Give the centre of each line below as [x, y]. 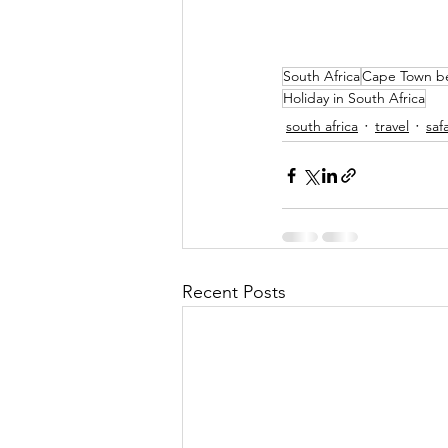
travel [392, 125]
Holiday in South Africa [354, 98]
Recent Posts [234, 292]
